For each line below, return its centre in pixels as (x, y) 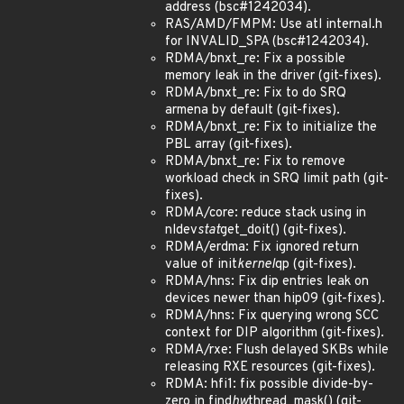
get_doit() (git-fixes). (283, 230)
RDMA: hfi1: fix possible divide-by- (269, 385)
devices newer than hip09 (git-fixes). (275, 299)
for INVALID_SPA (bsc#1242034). (267, 42)
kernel (256, 265)
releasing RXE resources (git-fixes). (270, 367)
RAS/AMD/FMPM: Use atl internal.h (274, 25)
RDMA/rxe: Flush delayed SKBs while (277, 350)
